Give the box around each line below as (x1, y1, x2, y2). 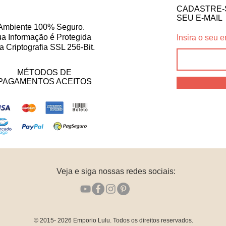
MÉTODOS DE (17, 68, 72, 77)
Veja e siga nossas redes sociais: (56, 167, 176, 176)
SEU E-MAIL (176, 14, 222, 23)
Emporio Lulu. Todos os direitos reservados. (71, 217, 193, 224)
